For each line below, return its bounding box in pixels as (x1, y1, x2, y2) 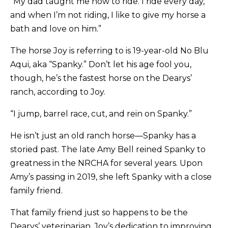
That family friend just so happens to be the (10, 208, 188, 218)
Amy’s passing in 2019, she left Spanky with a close (10, 172, 212, 182)
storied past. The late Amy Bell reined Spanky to (10, 145, 206, 155)
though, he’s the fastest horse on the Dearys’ (10, 73, 192, 83)
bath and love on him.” (10, 24, 104, 34)
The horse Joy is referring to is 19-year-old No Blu (10, 46, 209, 56)
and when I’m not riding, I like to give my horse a (10, 10, 206, 20)
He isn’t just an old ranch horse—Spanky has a (10, 131, 196, 141)
